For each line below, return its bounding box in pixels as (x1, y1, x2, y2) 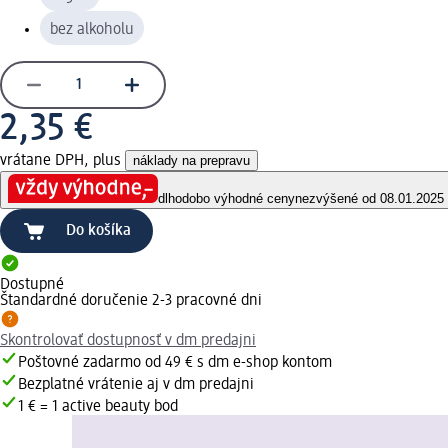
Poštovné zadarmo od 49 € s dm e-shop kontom (18, 355, 332, 372)
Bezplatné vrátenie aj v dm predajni (18, 377, 254, 394)
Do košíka (66, 223, 131, 240)
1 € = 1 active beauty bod (18, 399, 178, 416)
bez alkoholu (50, 21, 134, 38)
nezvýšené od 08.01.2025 (295, 191, 444, 207)
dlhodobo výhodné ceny (158, 191, 295, 207)
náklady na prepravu (133, 152, 250, 168)
